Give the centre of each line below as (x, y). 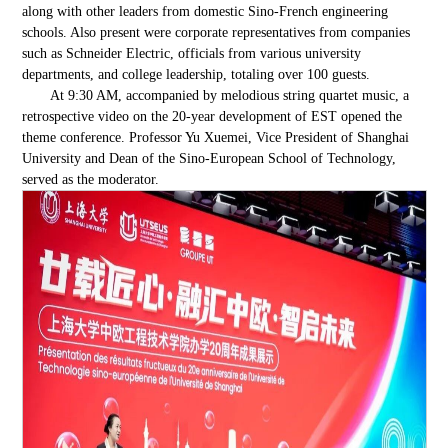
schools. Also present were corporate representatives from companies (216, 32)
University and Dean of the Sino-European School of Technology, (209, 158)
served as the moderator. (91, 179)
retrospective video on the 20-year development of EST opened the (212, 116)
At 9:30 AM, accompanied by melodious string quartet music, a (230, 95)
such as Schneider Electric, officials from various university (192, 53)
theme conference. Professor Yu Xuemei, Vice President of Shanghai (216, 137)
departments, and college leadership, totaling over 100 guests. (196, 74)
